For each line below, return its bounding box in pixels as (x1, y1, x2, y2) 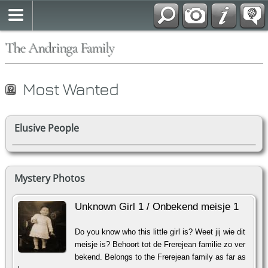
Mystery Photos (14, 172, 85, 185)
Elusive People (14, 121, 79, 135)
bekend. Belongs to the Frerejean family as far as (75, 252, 246, 262)
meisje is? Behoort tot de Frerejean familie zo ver (75, 240, 245, 249)
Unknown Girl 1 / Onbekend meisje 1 (75, 200, 239, 213)
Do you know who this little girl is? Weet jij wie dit (75, 227, 245, 237)
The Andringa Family (5, 39, 114, 56)
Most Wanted (23, 79, 118, 99)
